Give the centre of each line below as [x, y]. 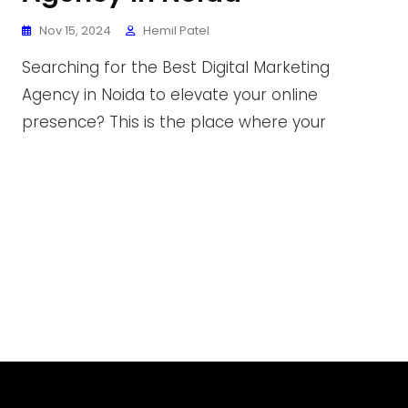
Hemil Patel [176, 31]
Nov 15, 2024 [75, 31]
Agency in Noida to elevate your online [170, 95]
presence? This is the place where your [174, 122]
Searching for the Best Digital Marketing [176, 67]
